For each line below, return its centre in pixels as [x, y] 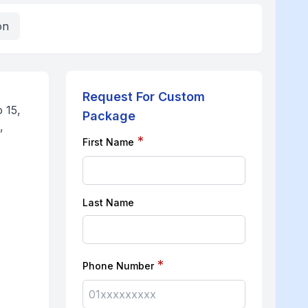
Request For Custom [144, 97]
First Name [110, 142]
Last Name [109, 202]
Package [109, 116]
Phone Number [120, 266]
